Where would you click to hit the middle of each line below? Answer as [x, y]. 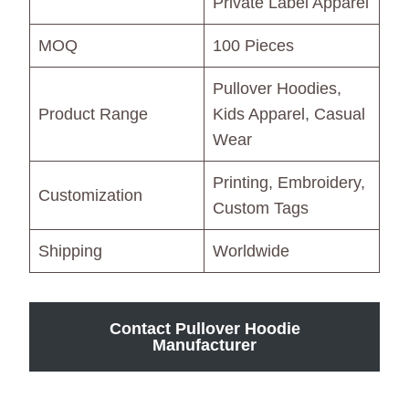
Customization [90, 195]
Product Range [93, 114]
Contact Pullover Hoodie [204, 328]
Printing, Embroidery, [289, 182]
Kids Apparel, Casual [289, 114]
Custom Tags [261, 208]
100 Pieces [253, 45]
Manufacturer [204, 345]
